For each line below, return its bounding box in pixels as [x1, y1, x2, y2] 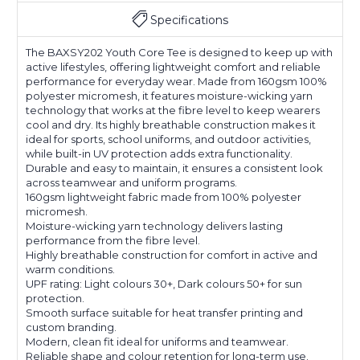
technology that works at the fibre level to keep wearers [26, 103, 320, 117]
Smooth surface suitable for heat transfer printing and [26, 305, 303, 319]
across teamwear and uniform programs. [26, 175, 237, 189]
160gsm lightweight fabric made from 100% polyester [26, 190, 301, 203]
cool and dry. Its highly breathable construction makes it [26, 117, 316, 131]
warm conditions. [26, 262, 115, 276]
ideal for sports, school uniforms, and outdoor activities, [26, 132, 311, 145]
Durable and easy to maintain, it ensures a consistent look [26, 161, 323, 174]
